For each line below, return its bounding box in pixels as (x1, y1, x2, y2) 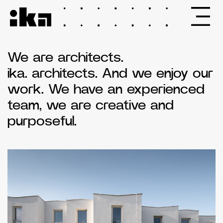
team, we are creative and (7, 99, 174, 112)
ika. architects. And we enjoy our (7, 67, 213, 80)
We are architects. (7, 51, 123, 64)
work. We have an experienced (7, 83, 205, 96)
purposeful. (7, 114, 77, 128)
